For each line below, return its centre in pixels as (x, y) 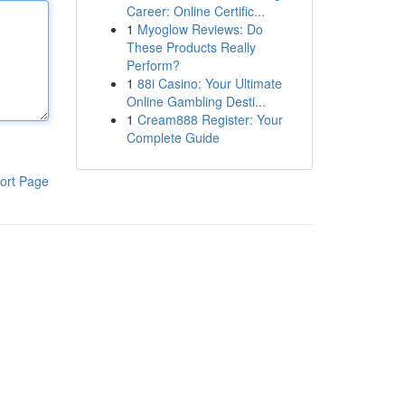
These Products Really (191, 47)
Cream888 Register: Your (210, 119)
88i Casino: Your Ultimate (209, 83)
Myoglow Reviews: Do (200, 29)
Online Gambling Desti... (196, 101)
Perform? (153, 65)
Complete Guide (173, 137)
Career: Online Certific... (195, 11)
